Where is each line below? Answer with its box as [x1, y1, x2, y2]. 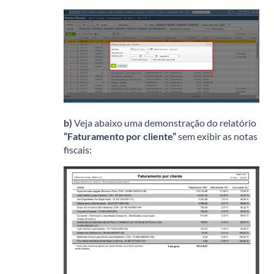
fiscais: [64, 143, 92, 155]
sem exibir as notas [178, 130, 257, 142]
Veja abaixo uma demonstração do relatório [72, 116, 256, 128]
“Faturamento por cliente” [64, 130, 178, 142]
